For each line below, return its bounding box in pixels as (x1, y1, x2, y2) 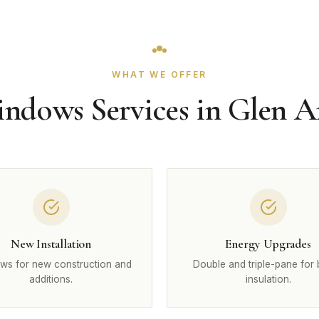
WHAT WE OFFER (112, 69, 207, 80)
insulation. (245, 273, 291, 285)
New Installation (10, 236, 92, 251)
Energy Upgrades (225, 236, 311, 251)
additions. (29, 273, 73, 285)
